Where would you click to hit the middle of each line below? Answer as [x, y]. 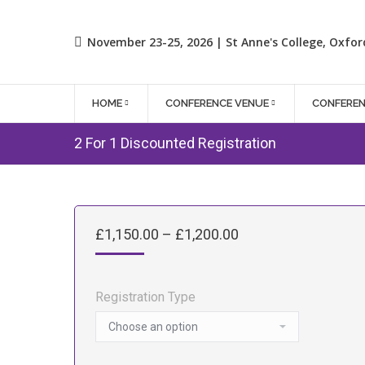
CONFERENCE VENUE [217, 103]
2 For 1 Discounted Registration [175, 143]
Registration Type [145, 297]
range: [258, 250]
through [263, 282]
